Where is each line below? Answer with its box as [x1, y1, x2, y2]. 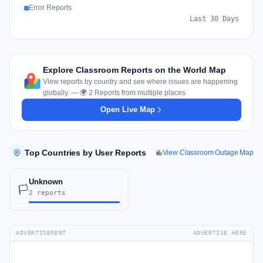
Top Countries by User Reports [25, 148, 146, 158]
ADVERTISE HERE [193, 230, 247, 237]
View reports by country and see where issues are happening [43, 77, 238, 86]
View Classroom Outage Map [162, 148, 254, 157]
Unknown [29, 177, 63, 187]
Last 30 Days [190, 15, 239, 23]
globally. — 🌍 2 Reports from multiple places [43, 89, 186, 97]
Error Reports [29, 4, 72, 12]
